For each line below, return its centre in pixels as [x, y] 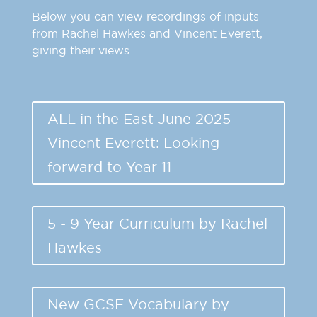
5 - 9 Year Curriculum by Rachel [157, 223]
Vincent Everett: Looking [133, 142]
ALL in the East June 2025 [139, 118]
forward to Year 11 [109, 166]
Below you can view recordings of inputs [145, 16]
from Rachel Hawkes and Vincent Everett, [147, 33]
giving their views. [82, 50]
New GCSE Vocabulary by [138, 304]
